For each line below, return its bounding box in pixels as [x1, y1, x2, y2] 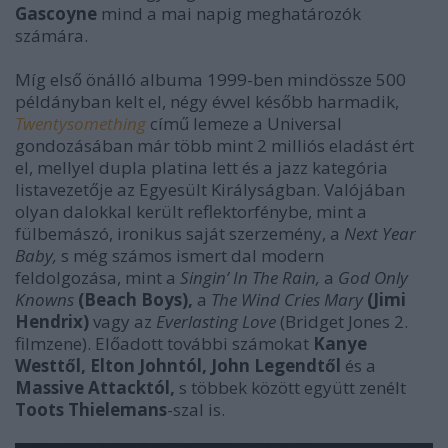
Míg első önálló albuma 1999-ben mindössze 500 [15, 68, 406, 91]
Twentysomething [15, 112, 146, 135]
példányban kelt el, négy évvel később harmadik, [15, 90, 399, 113]
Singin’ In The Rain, [180, 266, 320, 289]
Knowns [15, 288, 74, 311]
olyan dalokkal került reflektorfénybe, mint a [15, 200, 367, 223]
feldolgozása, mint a [15, 266, 180, 289]
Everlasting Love [156, 310, 280, 333]
